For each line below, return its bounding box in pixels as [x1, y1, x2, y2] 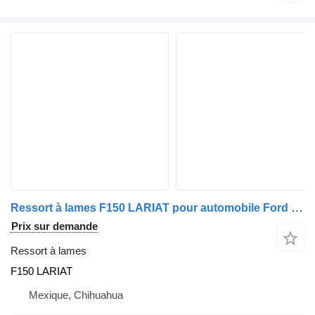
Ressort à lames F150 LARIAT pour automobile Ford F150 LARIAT [291, 200, 303, 214]
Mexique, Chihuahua [29, 288, 123, 301]
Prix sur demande [11, 219, 98, 232]
